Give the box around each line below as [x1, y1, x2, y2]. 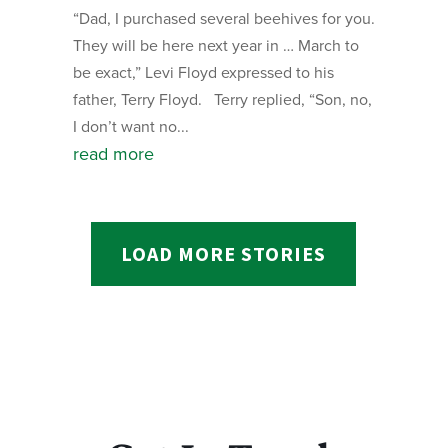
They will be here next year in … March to [72, 34, 359, 57]
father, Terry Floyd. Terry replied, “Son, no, [72, 88, 372, 111]
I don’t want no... [72, 115, 189, 138]
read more [72, 141, 154, 167]
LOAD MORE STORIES [121, 241, 327, 267]
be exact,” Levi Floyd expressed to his [72, 61, 334, 84]
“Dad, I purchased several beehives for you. [72, 7, 375, 30]
